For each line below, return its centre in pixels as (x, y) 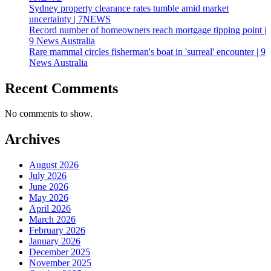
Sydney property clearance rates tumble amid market (129, 8)
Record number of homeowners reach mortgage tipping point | (148, 30)
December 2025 (60, 252)
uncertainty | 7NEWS (70, 19)
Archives (32, 139)
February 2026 (57, 230)
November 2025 (60, 263)
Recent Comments (61, 88)
